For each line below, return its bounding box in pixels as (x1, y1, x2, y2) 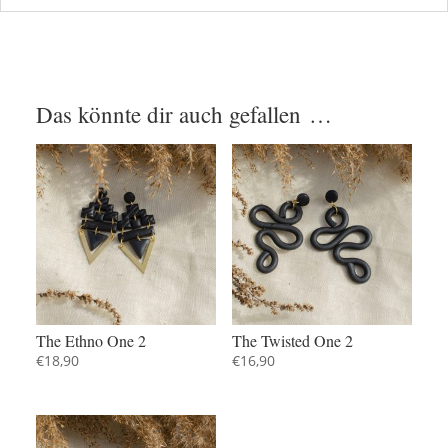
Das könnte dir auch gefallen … (35, 99, 332, 130)
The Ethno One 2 (35, 329, 146, 351)
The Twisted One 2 (231, 329, 353, 351)
